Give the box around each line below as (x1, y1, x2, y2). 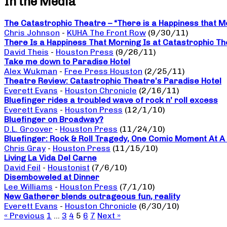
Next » (97, 211, 121, 221)
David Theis (4, 47, 49, 57)
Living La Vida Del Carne (4, 153, 97, 163)
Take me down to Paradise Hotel (4, 57, 130, 67)
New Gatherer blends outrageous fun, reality (4, 192, 180, 202)
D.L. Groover (4, 124, 53, 134)
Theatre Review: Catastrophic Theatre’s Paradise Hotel (4, 76, 221, 86)
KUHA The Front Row (67, 28, 146, 38)
